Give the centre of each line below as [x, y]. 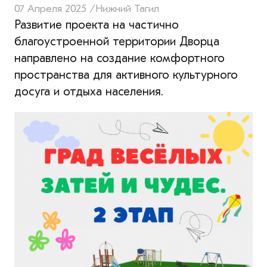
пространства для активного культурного [126, 74]
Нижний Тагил [127, 8]
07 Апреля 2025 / [55, 8]
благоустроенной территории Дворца [117, 41]
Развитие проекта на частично [97, 24]
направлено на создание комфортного [119, 58]
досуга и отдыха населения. [89, 91]
